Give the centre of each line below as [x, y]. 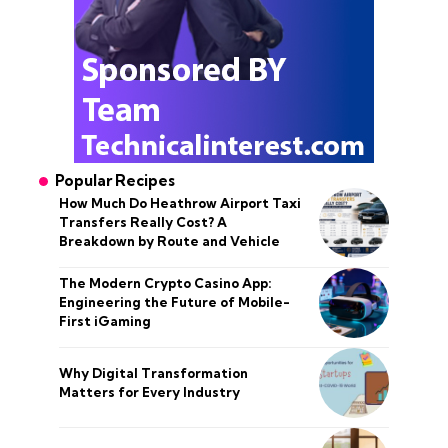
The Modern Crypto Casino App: [165, 283]
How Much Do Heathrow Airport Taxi [180, 203]
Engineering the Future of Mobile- [174, 302]
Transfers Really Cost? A [143, 222]
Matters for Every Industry [149, 391]
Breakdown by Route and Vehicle [169, 241]
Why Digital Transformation [153, 372]
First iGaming [105, 321]
